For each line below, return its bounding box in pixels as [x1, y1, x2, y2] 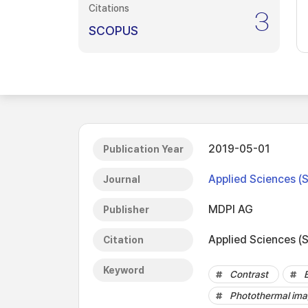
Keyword [103, 265, 144, 276]
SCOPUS [89, 23, 138, 38]
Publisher [103, 204, 149, 215]
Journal [103, 174, 140, 185]
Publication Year [103, 144, 184, 155]
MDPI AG [208, 203, 253, 216]
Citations [89, 3, 129, 14]
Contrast [230, 269, 268, 280]
